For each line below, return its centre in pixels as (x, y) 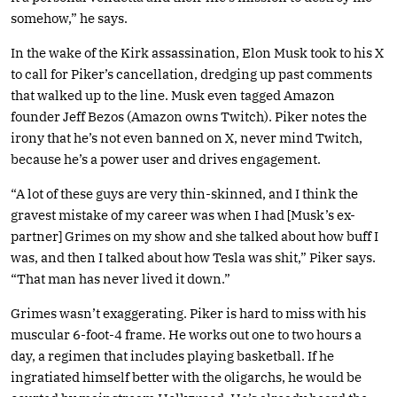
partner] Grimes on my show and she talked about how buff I (195, 236)
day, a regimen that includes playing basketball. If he (172, 355)
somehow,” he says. (69, 18)
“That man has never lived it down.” (121, 278)
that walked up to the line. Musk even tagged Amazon (173, 95)
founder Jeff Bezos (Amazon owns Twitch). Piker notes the (189, 116)
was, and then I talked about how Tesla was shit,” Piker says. (193, 257)
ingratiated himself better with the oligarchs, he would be (186, 377)
